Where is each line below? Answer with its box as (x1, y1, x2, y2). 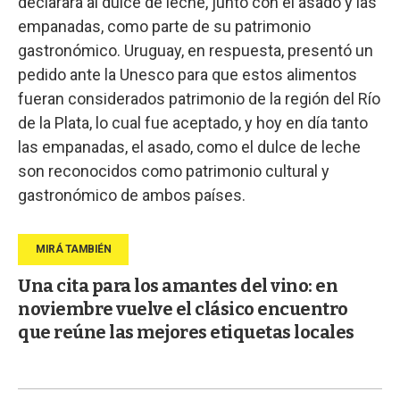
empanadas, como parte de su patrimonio (18, 16, 311, 36)
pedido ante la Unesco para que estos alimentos (18, 64, 357, 84)
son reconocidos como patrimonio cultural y (18, 161, 329, 180)
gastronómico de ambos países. (18, 185, 246, 204)
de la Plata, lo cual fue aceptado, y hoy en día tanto (18, 112, 368, 132)
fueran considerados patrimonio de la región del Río (18, 88, 380, 108)
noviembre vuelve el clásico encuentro (18, 297, 348, 320)
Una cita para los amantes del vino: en (18, 274, 337, 296)
